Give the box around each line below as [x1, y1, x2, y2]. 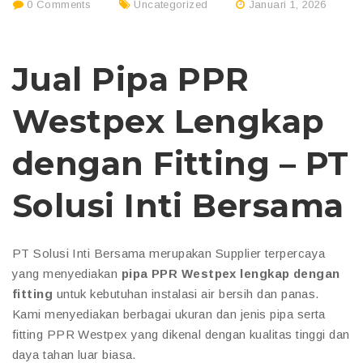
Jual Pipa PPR [12, 58, 250, 99]
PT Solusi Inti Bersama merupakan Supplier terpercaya [12, 246, 326, 260]
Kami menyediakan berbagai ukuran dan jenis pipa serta [12, 306, 326, 321]
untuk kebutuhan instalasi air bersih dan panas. [53, 286, 319, 301]
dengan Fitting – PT [12, 143, 349, 183]
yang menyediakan [12, 266, 122, 280]
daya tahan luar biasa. [12, 347, 136, 361]
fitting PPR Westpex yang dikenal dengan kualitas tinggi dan [12, 327, 350, 341]
